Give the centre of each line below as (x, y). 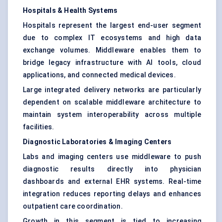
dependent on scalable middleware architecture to (112, 102)
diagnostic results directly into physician (112, 169)
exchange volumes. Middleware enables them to (112, 50)
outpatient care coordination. (73, 206)
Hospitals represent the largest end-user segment (112, 26)
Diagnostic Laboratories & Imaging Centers (97, 142)
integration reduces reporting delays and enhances (112, 194)
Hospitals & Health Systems (70, 11)
